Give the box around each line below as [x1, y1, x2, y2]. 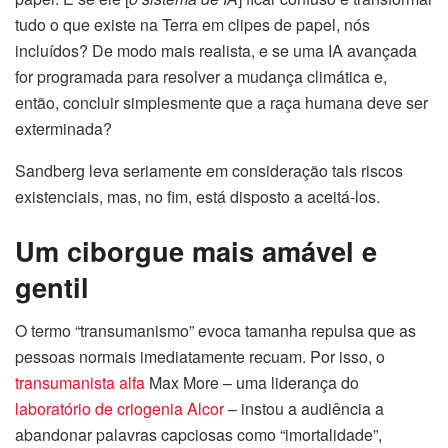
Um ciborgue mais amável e [15, 230, 377, 270]
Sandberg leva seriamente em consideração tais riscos [15, 159, 403, 183]
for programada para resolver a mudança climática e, [15, 65, 387, 89]
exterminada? [15, 117, 112, 141]
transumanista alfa [15, 371, 145, 395]
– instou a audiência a [224, 397, 384, 421]
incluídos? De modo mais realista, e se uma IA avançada [15, 39, 417, 63]
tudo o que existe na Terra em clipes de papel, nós [15, 13, 370, 37]
